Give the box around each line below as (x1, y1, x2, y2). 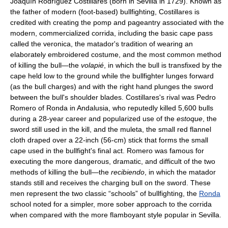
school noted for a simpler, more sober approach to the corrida (10, 200, 212, 208)
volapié (81, 61, 104, 69)
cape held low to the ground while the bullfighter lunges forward (10, 72, 214, 80)
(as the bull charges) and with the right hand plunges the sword (10, 82, 213, 91)
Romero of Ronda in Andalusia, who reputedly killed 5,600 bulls (10, 104, 213, 112)
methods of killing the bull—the (10, 168, 111, 176)
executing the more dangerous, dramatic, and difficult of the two (10, 157, 215, 165)
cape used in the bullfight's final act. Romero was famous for (10, 147, 204, 155)
